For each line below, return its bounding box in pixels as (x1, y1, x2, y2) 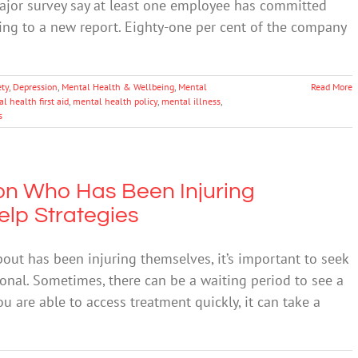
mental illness (161, 94, 221, 107)
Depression (13, 80, 58, 93)
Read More (311, 80, 352, 93)
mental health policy (73, 94, 157, 107)
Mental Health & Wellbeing (62, 80, 174, 93)
